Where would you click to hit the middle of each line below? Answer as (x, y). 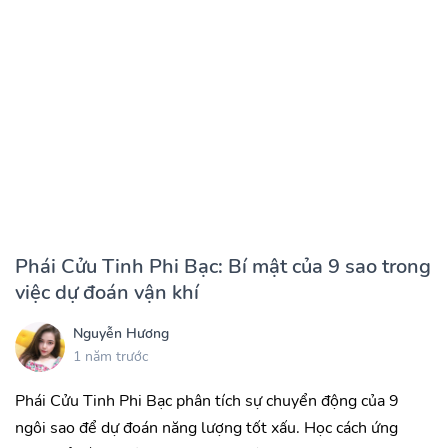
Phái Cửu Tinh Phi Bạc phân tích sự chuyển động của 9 (207, 401)
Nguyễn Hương (121, 333)
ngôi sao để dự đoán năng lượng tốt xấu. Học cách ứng (206, 428)
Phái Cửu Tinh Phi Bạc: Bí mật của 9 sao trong (223, 267)
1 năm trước (110, 356)
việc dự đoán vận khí (107, 293)
